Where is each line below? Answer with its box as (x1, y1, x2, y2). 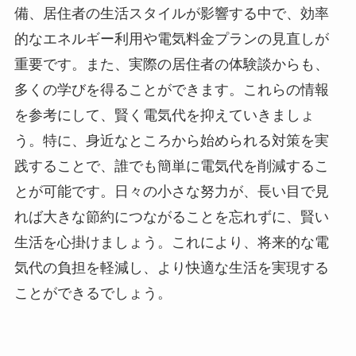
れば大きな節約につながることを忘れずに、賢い (14, 209, 329, 226)
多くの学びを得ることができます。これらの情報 (14, 82, 329, 99)
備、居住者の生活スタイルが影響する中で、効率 (14, 6, 329, 22)
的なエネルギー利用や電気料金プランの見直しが (14, 31, 329, 48)
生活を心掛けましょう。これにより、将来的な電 (14, 234, 329, 251)
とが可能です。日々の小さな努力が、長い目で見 (14, 184, 329, 200)
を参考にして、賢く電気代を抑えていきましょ (14, 107, 315, 124)
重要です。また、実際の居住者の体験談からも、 (14, 56, 329, 73)
